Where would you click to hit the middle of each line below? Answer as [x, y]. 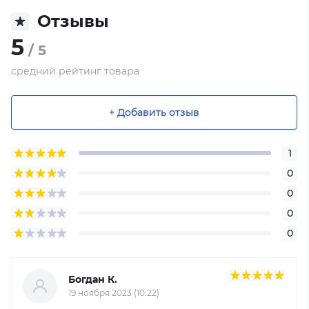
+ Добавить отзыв [154, 112]
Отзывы [73, 21]
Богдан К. [93, 279]
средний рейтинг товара [75, 71]
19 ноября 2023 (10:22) [114, 293]
